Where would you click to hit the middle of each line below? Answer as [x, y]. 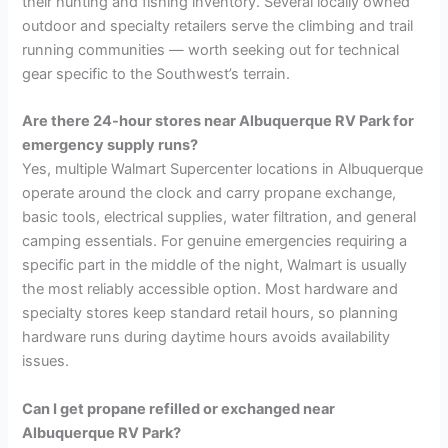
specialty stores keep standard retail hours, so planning [210, 313]
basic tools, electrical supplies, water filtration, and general [219, 217]
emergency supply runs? [110, 145]
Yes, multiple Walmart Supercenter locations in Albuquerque [223, 169]
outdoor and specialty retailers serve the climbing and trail [218, 25]
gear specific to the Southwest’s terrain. [156, 73]
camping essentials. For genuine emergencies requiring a [215, 241]
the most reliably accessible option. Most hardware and [210, 289]
